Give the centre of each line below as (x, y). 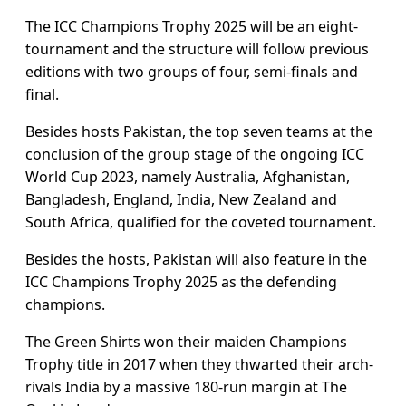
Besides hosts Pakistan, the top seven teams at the (199, 132)
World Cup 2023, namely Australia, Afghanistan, (188, 177)
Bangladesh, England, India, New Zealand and (181, 200)
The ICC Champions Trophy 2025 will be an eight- (192, 27)
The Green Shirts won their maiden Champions (186, 342)
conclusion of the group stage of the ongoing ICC (195, 155)
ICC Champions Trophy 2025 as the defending (181, 282)
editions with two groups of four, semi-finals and (192, 72)
